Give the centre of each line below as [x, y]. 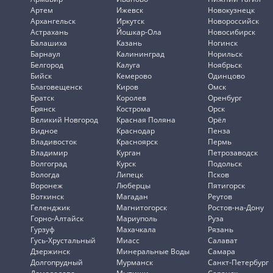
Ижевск [130, 10]
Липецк [130, 175]
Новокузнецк [231, 10]
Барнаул [45, 54]
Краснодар [136, 131]
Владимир [49, 153]
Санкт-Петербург [238, 263]
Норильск [225, 54]
